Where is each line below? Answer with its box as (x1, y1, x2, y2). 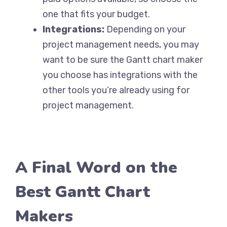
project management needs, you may (43, 39, 199, 50)
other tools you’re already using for (43, 85, 190, 96)
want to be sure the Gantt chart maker (43, 54, 203, 65)
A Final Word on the (15, 157, 177, 178)
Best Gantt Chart (15, 181, 150, 203)
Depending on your (106, 24, 185, 35)
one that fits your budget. (43, 9, 150, 20)
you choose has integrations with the (43, 69, 198, 81)
